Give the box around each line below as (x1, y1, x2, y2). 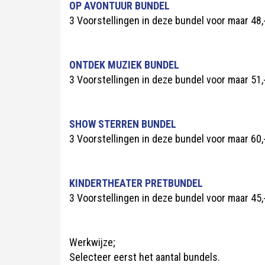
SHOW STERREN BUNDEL (69, 118, 176, 130)
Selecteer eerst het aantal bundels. (69, 251, 220, 263)
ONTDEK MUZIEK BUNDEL (69, 59, 179, 71)
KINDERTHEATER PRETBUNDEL (69, 177, 203, 189)
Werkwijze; (69, 236, 115, 248)
